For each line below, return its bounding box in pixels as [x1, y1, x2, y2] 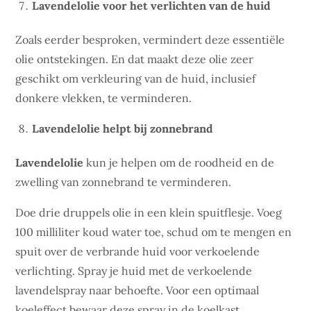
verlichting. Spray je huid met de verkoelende [15, 264, 253, 278]
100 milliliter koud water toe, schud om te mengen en [15, 225, 292, 239]
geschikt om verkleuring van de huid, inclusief [15, 72, 256, 85]
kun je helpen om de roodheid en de [83, 155, 275, 169]
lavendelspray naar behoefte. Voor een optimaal [15, 283, 260, 297]
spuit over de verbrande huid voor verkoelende [15, 244, 260, 258]
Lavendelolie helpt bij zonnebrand [32, 121, 214, 135]
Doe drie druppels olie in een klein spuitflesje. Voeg [15, 205, 283, 219]
